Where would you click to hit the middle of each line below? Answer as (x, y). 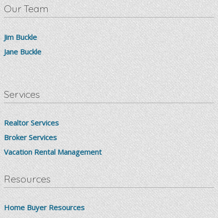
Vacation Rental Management (53, 152)
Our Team (26, 9)
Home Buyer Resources (44, 208)
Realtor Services (31, 123)
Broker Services (30, 137)
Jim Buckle (20, 37)
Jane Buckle (23, 52)
